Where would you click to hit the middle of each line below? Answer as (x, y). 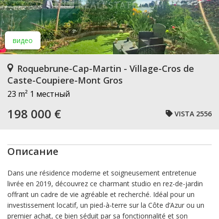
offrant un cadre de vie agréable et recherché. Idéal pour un (101, 194)
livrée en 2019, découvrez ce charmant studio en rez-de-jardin (105, 184)
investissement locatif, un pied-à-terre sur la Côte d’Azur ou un (106, 205)
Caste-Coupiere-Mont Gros (65, 80)
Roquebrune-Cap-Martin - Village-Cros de (106, 68)
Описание (33, 151)
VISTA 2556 (193, 113)
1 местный (50, 94)
